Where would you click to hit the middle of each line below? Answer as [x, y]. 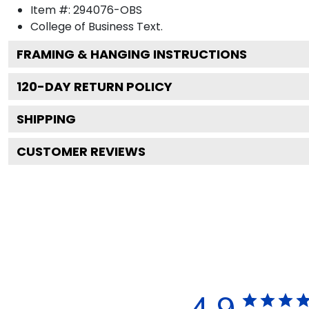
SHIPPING [46, 119]
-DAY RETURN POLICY [105, 86]
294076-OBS [108, 10]
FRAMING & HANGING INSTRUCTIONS [132, 54]
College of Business [82, 26]
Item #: [52, 10]
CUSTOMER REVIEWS [81, 151]
